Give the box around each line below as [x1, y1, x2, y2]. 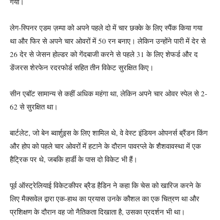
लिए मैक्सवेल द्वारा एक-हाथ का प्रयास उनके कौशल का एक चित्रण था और [10, 193, 199, 203]
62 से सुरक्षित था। [10, 101, 58, 111]
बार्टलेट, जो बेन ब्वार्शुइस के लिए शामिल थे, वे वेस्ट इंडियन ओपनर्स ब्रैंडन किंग [10, 127, 208, 137]
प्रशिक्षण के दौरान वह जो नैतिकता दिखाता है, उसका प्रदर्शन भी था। [10, 206, 185, 217]
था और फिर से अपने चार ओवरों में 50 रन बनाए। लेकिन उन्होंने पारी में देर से [10, 35, 206, 46]
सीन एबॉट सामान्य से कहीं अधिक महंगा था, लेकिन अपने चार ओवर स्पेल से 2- [10, 88, 207, 98]
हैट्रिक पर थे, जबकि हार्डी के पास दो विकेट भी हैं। [10, 154, 137, 164]
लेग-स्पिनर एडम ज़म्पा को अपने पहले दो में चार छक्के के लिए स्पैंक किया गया [10, 22, 202, 32]
